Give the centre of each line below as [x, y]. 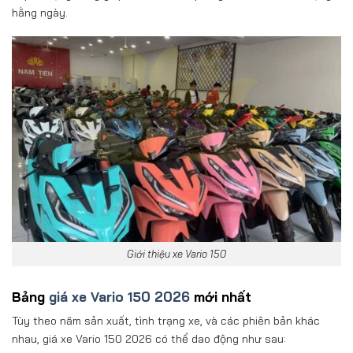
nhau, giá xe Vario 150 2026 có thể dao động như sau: [149, 338]
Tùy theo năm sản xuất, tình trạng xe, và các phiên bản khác [166, 320]
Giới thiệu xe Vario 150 [176, 254]
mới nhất [221, 297]
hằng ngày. [40, 12]
